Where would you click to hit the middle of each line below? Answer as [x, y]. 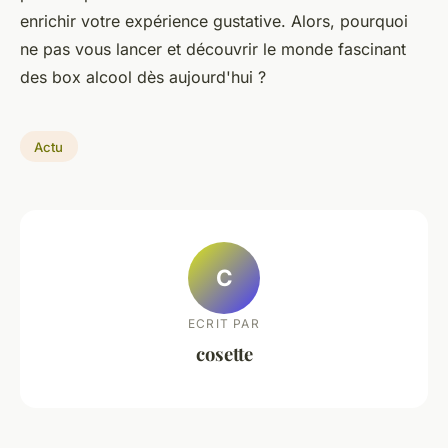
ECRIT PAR [224, 324]
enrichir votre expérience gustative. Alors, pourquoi [214, 20]
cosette [224, 354]
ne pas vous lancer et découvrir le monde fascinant [213, 48]
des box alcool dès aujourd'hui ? [143, 76]
